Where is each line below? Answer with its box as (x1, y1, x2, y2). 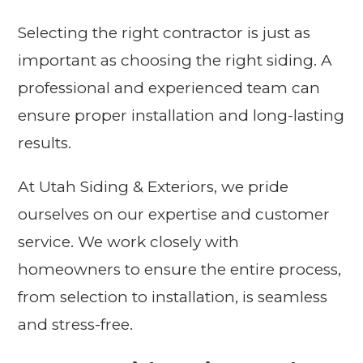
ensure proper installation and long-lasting (18, 106, 345, 126)
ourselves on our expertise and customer (18, 205, 331, 224)
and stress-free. (18, 315, 134, 335)
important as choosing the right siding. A (18, 51, 333, 70)
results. (18, 134, 72, 153)
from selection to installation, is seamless (18, 288, 328, 307)
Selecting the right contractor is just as (18, 23, 311, 43)
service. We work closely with (18, 233, 240, 252)
